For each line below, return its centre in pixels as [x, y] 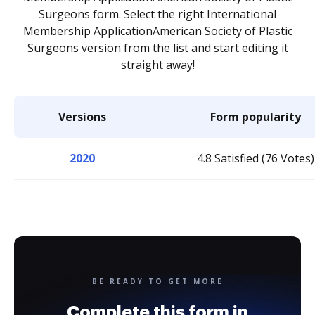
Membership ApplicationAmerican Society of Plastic [157, 31]
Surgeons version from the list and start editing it [157, 48]
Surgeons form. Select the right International [157, 14]
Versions [82, 117]
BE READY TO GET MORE [157, 281]
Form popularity [256, 117]
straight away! [157, 65]
